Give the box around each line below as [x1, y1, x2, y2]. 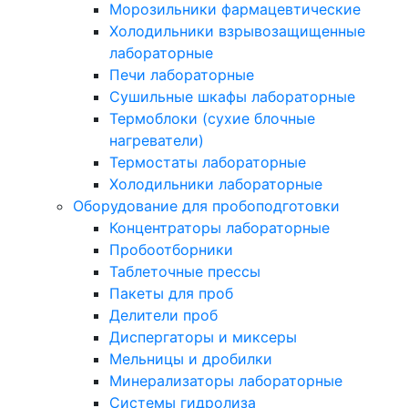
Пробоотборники [109, 240, 233, 260]
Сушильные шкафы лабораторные [109, 87, 355, 107]
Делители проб [109, 306, 218, 325]
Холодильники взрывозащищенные [109, 22, 365, 41]
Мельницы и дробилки [109, 350, 272, 369]
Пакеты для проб [109, 284, 233, 303]
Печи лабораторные [109, 66, 254, 85]
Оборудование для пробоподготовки [73, 197, 340, 216]
